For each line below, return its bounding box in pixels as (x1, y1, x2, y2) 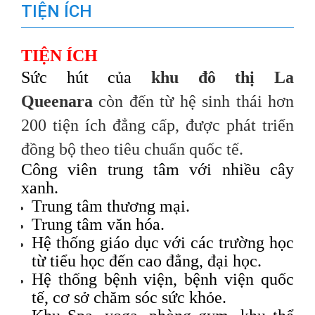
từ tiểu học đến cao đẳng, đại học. (32, 252, 262, 271)
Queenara (21, 92, 93, 111)
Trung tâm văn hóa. (32, 215, 165, 234)
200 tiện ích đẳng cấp (21, 116, 176, 135)
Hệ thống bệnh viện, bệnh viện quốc (32, 270, 294, 289)
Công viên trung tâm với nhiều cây (21, 160, 294, 179)
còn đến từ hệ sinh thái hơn (93, 92, 294, 111)
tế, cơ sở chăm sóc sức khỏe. (32, 288, 226, 307)
